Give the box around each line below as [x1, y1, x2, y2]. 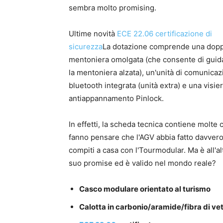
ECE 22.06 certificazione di [117, 29, 212, 39]
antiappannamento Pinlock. [69, 94, 164, 104]
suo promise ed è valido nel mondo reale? [69, 158, 216, 168]
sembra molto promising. [69, 3, 156, 13]
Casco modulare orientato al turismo [79, 184, 211, 194]
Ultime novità [69, 29, 117, 39]
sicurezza [69, 42, 103, 52]
